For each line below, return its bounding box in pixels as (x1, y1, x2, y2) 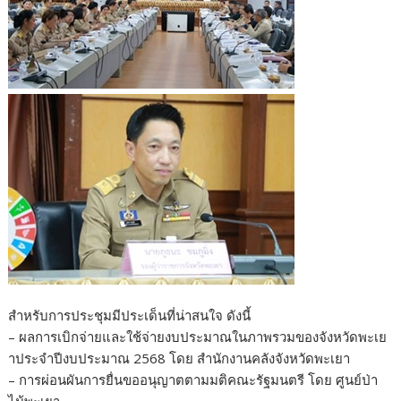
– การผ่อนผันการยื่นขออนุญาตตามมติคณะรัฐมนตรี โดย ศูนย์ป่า (8, 371, 379, 389)
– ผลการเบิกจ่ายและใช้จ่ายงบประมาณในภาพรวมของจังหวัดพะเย (8, 328, 388, 346)
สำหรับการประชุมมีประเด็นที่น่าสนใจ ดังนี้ (8, 306, 252, 325)
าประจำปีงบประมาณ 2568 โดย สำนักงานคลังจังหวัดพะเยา (8, 349, 351, 368)
